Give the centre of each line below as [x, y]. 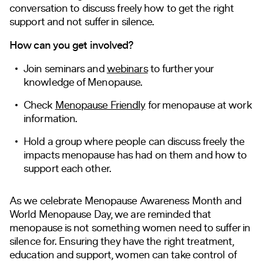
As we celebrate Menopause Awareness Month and [126, 200]
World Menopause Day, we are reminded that [110, 214]
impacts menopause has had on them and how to [135, 155]
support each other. [67, 168]
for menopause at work [198, 105]
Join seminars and [65, 68]
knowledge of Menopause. [83, 82]
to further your [181, 68]
